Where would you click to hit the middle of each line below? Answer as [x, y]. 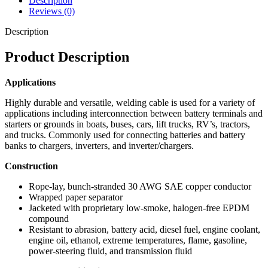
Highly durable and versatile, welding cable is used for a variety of [130, 103]
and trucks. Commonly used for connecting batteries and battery [125, 135]
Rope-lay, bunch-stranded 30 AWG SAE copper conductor [140, 186]
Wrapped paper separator [76, 197]
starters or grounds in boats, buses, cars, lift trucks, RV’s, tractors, [127, 124]
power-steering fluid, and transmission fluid [110, 251]
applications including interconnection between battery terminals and [134, 113]
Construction [31, 166]
